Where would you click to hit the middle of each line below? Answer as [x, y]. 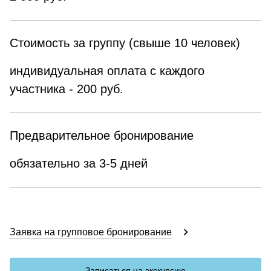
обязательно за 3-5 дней [79, 163]
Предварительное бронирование [102, 135]
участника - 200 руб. [67, 89]
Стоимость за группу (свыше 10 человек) [125, 43]
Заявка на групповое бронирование [91, 232]
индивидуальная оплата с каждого [107, 70]
